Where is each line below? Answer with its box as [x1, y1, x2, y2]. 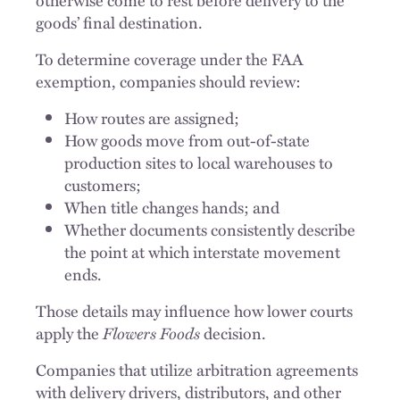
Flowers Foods [103, 321, 200, 345]
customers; [64, 172, 145, 196]
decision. [200, 321, 266, 345]
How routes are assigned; [64, 105, 243, 129]
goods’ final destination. [36, 10, 203, 34]
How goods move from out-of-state [64, 128, 310, 152]
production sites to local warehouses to [64, 150, 333, 174]
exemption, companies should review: [36, 69, 301, 93]
